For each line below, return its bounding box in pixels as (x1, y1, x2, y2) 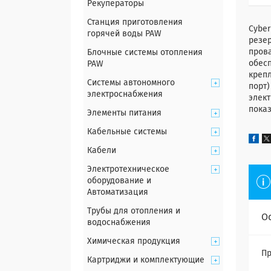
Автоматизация (87, 188, 148, 197)
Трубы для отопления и (87, 207, 180, 215)
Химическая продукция (87, 237, 180, 246)
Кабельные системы (87, 128, 167, 136)
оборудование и (87, 177, 151, 185)
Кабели (87, 146, 116, 155)
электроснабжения (87, 90, 163, 99)
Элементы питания (87, 109, 162, 117)
